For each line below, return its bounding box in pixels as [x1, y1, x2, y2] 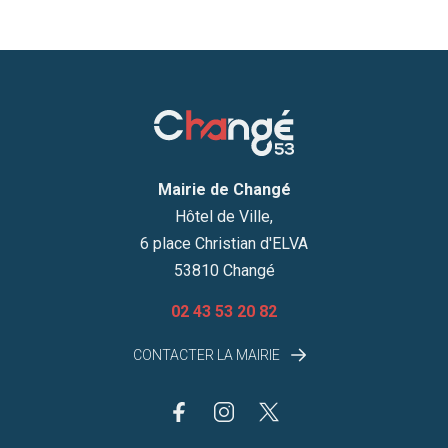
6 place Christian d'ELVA [140, 233, 308, 253]
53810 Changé [173, 260, 275, 280]
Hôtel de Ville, [175, 206, 273, 226]
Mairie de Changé [157, 179, 291, 199]
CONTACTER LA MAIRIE [133, 346, 283, 363]
